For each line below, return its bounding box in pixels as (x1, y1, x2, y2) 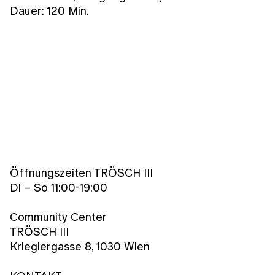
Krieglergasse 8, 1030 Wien (10, 238, 150, 255)
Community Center (10, 208, 107, 225)
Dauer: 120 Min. (10, 2, 89, 19)
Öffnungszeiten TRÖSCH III (10, 164, 153, 181)
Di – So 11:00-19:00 (10, 179, 107, 196)
